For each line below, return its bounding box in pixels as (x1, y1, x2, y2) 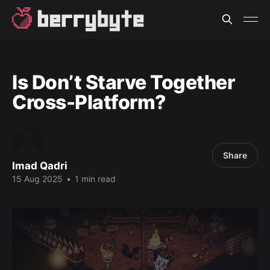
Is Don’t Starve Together (12, 71, 235, 94)
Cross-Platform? (12, 90, 166, 114)
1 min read (72, 174, 116, 184)
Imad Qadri (12, 160, 67, 172)
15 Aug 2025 (12, 174, 63, 184)
